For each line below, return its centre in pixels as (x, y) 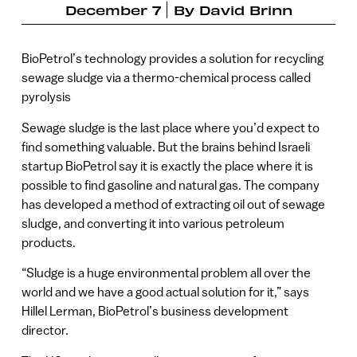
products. (48, 242)
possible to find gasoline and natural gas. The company (170, 184)
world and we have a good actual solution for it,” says (165, 292)
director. (45, 330)
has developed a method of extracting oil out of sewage (173, 204)
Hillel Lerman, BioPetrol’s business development (155, 311)
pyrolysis (46, 97)
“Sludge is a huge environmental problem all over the (166, 273)
